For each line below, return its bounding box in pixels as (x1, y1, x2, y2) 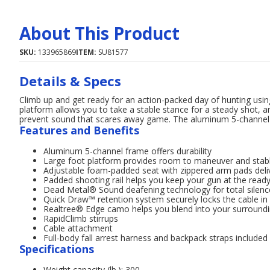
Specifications (19, 242, 94, 256)
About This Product (19, 22, 180, 45)
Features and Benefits (19, 123, 139, 137)
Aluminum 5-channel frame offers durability (43, 145, 212, 157)
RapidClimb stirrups (43, 213, 118, 224)
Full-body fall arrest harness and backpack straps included (43, 232, 268, 243)
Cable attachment (43, 222, 113, 234)
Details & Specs (19, 72, 121, 90)
